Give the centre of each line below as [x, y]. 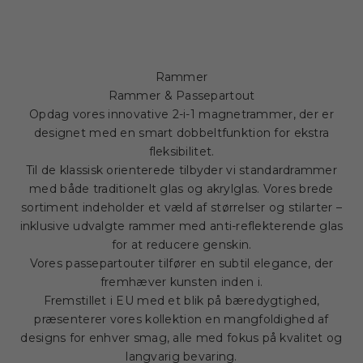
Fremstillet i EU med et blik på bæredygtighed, [181, 301]
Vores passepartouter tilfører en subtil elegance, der [181, 264]
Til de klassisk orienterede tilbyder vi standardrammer [181, 171]
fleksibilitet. [181, 152]
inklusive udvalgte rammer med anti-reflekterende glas [181, 226]
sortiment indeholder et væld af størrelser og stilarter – [181, 208]
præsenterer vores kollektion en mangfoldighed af [181, 320]
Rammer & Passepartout [181, 96]
